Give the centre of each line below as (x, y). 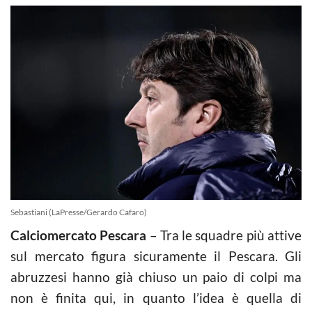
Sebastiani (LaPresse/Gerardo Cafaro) (79, 212)
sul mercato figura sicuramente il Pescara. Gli (156, 256)
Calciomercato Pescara (79, 235)
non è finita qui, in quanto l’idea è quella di (156, 297)
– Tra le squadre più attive (224, 235)
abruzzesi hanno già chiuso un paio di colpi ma (156, 276)
